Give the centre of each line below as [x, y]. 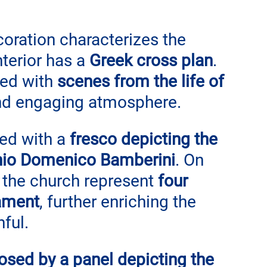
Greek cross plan [151, 60]
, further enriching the [120, 201]
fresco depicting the [146, 139]
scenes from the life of [143, 81]
